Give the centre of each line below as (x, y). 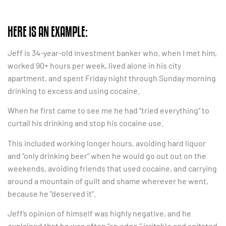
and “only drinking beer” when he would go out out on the (107, 155)
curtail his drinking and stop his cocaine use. (86, 123)
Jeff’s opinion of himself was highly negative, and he (99, 213)
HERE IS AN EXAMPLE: (48, 32)
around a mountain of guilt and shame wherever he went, (108, 181)
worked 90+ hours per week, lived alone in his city (94, 66)
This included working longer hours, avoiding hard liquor (107, 143)
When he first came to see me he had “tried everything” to (108, 110)
